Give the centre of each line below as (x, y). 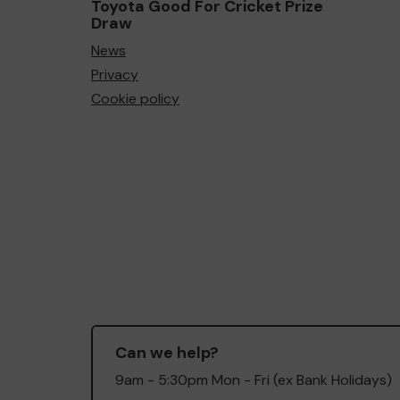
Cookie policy (135, 98)
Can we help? (167, 352)
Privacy (115, 74)
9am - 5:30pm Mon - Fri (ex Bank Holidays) (254, 379)
